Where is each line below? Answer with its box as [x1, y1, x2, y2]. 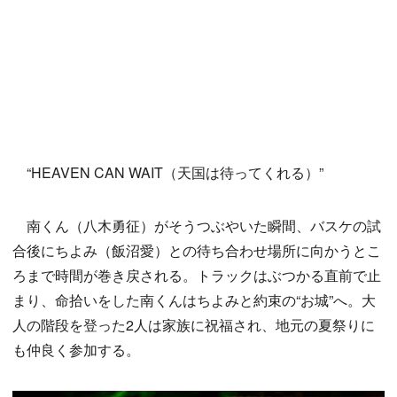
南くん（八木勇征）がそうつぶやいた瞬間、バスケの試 [12, 215, 381, 237]
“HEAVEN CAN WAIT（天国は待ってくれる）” [12, 162, 323, 183]
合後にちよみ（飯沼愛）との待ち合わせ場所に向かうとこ [12, 240, 381, 261]
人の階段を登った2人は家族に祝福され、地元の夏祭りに [12, 315, 375, 336]
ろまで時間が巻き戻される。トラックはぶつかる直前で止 [12, 265, 381, 286]
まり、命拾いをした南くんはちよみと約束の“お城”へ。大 [12, 290, 376, 311]
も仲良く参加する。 [12, 339, 140, 361]
